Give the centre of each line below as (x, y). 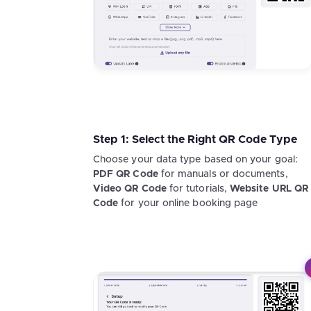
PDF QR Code (126, 174)
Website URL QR (269, 188)
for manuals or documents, (223, 174)
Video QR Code (130, 188)
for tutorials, (198, 188)
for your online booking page (188, 203)
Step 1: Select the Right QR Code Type (195, 139)
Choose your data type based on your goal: (195, 159)
